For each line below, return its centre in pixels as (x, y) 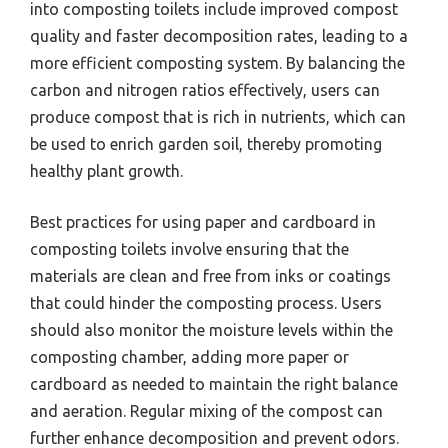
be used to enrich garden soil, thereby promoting (206, 143)
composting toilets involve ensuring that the (189, 248)
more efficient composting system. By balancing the (217, 62)
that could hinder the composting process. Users (206, 302)
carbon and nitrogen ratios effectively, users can (205, 89)
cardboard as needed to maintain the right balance (214, 383)
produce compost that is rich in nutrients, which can (218, 116)
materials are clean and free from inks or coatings (210, 275)
